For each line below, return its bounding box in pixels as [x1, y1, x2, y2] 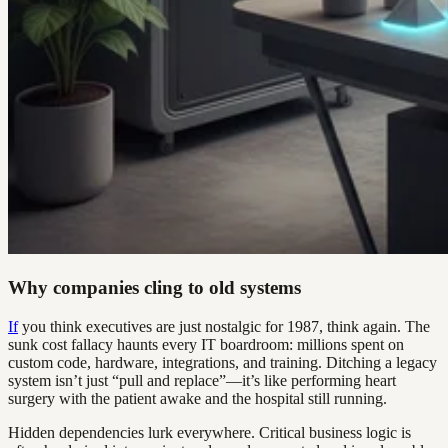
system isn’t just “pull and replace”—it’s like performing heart [8, 371, 396, 389]
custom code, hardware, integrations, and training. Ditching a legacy [8, 353, 437, 371]
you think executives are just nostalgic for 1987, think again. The [18, 317, 430, 335]
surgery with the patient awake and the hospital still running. [8, 389, 387, 407]
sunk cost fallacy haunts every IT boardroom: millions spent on [8, 335, 404, 353]
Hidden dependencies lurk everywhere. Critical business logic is [8, 423, 411, 441]
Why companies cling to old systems [8, 277, 301, 299]
